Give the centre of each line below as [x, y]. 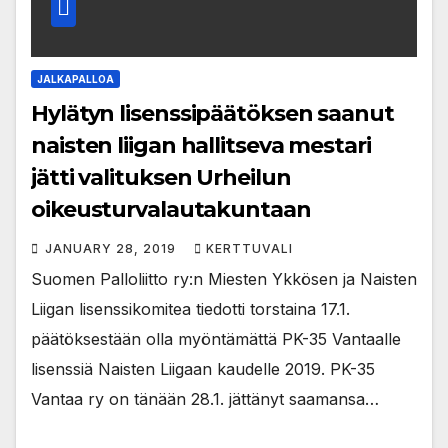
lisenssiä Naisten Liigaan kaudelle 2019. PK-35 [203, 368]
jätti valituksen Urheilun [161, 177]
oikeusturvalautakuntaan [171, 209]
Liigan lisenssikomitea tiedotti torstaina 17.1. [190, 308]
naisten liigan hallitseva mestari [201, 145]
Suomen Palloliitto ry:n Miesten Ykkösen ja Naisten [224, 278]
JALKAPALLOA [75, 78]
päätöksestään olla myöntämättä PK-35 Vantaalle [216, 338]
